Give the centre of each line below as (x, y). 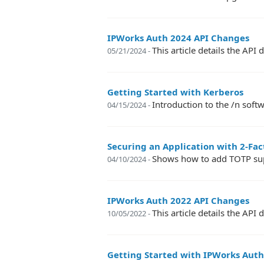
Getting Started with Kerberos (175, 92)
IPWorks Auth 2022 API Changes (178, 200)
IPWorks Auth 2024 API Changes (178, 38)
